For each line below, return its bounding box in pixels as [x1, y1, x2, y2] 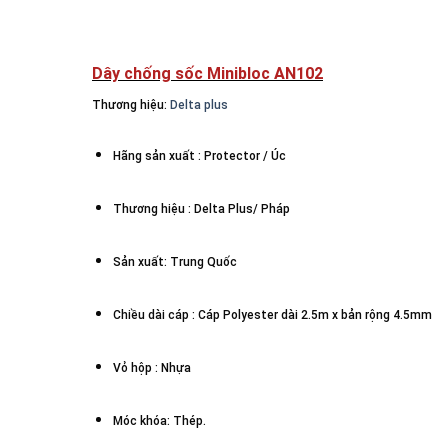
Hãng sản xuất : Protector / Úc [112, 149, 286, 164]
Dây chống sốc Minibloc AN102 [92, 64, 323, 84]
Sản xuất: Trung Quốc [112, 255, 237, 270]
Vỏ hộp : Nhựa [112, 361, 191, 376]
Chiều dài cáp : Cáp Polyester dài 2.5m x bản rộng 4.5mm [112, 308, 432, 323]
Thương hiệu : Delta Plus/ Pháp [112, 202, 290, 217]
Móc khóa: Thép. [112, 414, 206, 429]
